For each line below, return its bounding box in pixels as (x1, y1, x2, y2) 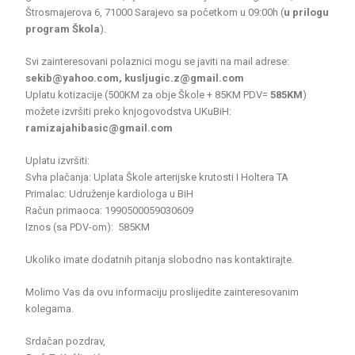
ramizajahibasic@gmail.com (25, 121, 176, 134)
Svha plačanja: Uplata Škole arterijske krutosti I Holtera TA (25, 170, 289, 183)
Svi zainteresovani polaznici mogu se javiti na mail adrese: (25, 55, 292, 67)
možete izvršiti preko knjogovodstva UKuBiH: (25, 105, 232, 117)
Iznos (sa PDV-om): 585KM (25, 220, 151, 233)
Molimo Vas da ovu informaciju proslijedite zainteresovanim (25, 285, 300, 298)
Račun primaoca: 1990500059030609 (25, 204, 194, 216)
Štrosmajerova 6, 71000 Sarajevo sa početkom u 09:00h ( (25, 6, 284, 18)
